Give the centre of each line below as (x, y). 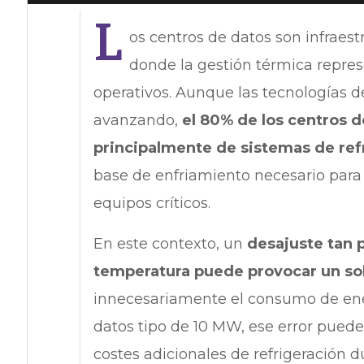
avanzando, (137, 120)
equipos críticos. (154, 203)
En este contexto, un (170, 243)
